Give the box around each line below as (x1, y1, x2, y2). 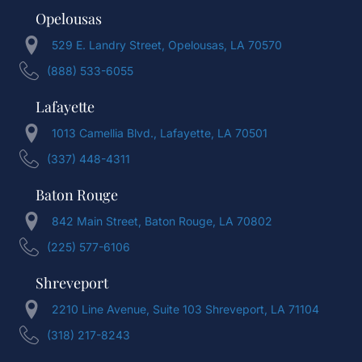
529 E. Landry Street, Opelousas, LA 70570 (52, 38, 282, 53)
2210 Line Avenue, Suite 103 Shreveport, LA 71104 (52, 302, 319, 317)
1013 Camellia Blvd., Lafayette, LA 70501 (52, 126, 267, 141)
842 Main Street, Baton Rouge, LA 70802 (52, 214, 272, 229)
